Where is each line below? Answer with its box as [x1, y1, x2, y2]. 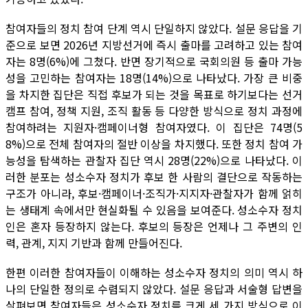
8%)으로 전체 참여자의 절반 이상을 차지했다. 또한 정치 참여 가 [5, 135, 302, 152]
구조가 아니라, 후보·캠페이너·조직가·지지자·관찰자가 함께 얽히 [5, 184, 302, 201]
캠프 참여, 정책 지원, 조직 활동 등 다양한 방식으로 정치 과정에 [5, 102, 302, 119]
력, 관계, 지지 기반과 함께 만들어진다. [5, 234, 182, 251]
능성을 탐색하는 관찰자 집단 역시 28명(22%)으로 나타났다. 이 [5, 151, 302, 168]
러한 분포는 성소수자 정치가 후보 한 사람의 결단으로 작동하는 [5, 168, 302, 185]
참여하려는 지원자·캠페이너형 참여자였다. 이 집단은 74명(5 [5, 118, 302, 135]
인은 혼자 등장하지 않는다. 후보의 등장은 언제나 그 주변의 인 [5, 217, 302, 234]
